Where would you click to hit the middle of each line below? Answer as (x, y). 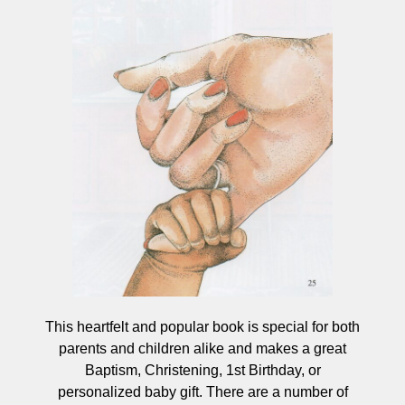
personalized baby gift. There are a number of (202, 391)
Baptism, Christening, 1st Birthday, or (202, 370)
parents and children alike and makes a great (202, 348)
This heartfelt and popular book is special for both (202, 326)
